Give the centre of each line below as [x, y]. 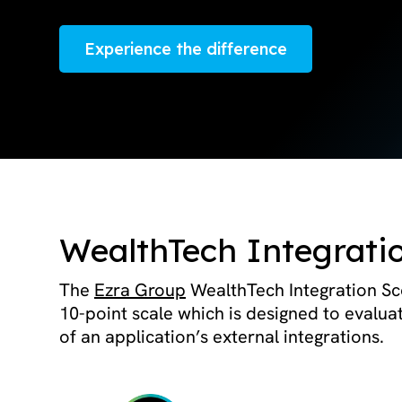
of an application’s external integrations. [222, 336]
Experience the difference [186, 49]
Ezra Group [140, 290]
